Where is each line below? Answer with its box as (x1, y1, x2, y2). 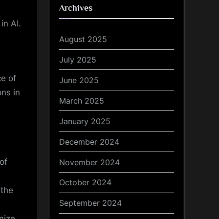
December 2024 (59, 136, 119, 147)
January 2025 (59, 116, 110, 126)
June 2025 (59, 75, 99, 85)
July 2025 (59, 54, 96, 65)
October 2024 (59, 177, 111, 188)
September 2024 (59, 198, 122, 208)
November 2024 (59, 157, 120, 167)
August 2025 (59, 34, 107, 44)
